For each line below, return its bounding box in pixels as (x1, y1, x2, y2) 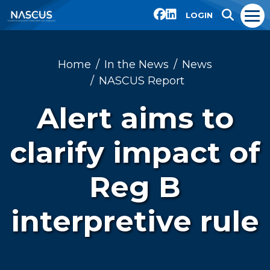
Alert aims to (36, 101, 234, 136)
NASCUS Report (99, 74, 184, 87)
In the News (104, 58, 169, 71)
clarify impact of (10, 135, 260, 170)
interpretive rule (11, 204, 259, 239)
